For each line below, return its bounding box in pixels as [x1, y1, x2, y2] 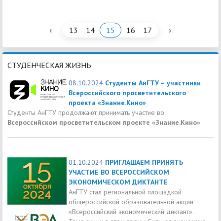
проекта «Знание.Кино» [69, 98, 146, 107]
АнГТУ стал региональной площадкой [69, 187, 182, 196]
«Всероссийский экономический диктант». [69, 207, 194, 216]
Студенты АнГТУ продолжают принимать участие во [7, 108, 164, 117]
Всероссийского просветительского [69, 88, 186, 97]
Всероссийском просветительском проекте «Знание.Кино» [7, 117, 200, 127]
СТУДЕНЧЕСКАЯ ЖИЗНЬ [7, 60, 91, 70]
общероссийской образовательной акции [69, 197, 193, 206]
